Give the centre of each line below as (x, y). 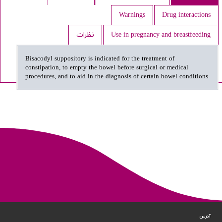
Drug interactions (186, 15)
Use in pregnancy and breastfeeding (161, 35)
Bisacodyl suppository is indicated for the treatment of (100, 59)
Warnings (132, 15)
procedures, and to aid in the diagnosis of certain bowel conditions (117, 77)
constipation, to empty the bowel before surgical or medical (107, 68)
